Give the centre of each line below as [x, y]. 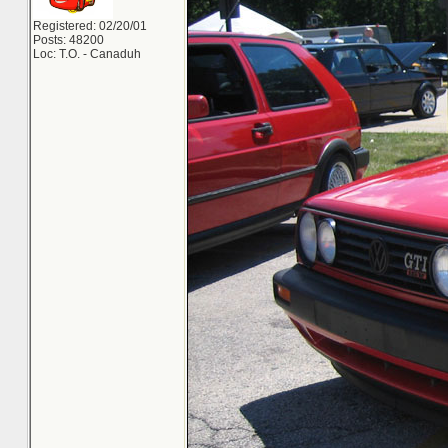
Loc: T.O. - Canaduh [87, 54]
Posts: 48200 [68, 40]
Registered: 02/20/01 [90, 26]
